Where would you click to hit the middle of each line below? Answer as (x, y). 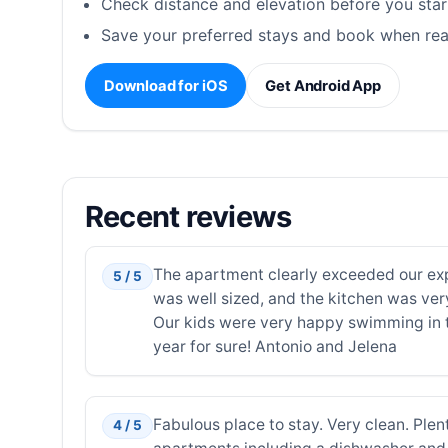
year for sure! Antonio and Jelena (274, 347)
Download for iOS (165, 85)
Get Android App (323, 85)
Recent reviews (188, 216)
